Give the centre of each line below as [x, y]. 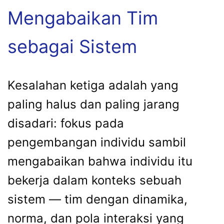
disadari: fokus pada [66, 123]
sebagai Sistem [72, 46]
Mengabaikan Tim [83, 18]
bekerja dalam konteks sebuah [94, 180]
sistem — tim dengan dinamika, [97, 199]
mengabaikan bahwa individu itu [100, 161]
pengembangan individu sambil [97, 142]
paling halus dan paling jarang [93, 104]
